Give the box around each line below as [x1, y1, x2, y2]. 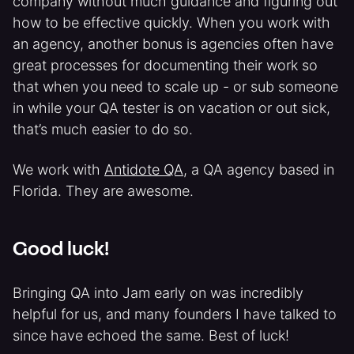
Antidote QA [104, 161, 183, 178]
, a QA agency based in [183, 161, 334, 178]
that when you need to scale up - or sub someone [13, 78, 338, 95]
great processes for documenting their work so [13, 57, 318, 73]
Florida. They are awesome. [13, 183, 194, 199]
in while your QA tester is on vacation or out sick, [13, 100, 330, 116]
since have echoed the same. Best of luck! [13, 327, 289, 344]
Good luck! [13, 242, 109, 261]
